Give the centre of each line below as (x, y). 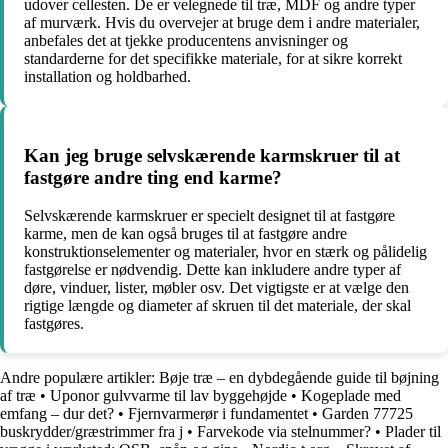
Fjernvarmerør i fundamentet (218, 414)
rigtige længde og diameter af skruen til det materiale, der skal (217, 306)
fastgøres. (54, 324)
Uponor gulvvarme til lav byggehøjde (168, 396)
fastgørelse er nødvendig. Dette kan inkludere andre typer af (212, 270)
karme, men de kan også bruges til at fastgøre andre (185, 234)
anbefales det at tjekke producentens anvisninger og (186, 40)
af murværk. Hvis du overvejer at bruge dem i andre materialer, (222, 22)
